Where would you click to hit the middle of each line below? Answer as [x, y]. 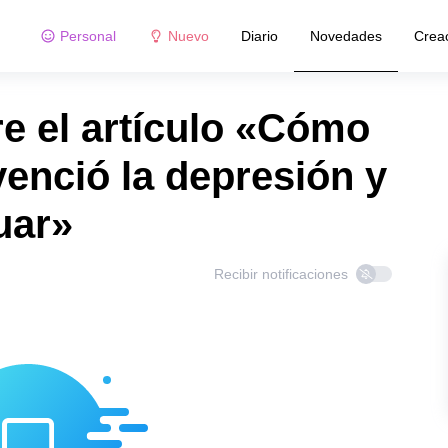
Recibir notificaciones [281, 274]
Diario [259, 35]
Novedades [345, 35]
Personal [87, 35]
